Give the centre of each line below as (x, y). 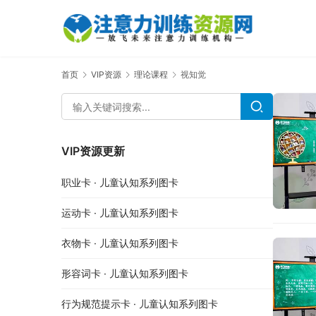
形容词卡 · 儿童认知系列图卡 (125, 274)
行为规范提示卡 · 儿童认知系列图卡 (140, 304)
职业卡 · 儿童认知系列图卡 (120, 183)
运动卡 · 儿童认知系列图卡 (120, 213)
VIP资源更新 (93, 151)
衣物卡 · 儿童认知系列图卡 (120, 243)
